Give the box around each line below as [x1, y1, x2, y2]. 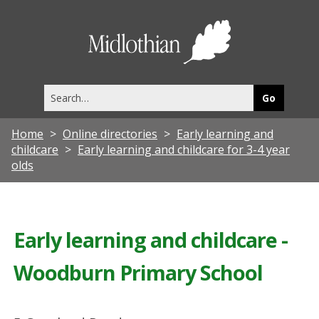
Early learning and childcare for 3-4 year [78, 141, 290, 157]
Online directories [63, 125, 157, 142]
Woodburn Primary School [14, 258, 263, 286]
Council [230, 43, 293, 67]
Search [43, 84, 74, 98]
